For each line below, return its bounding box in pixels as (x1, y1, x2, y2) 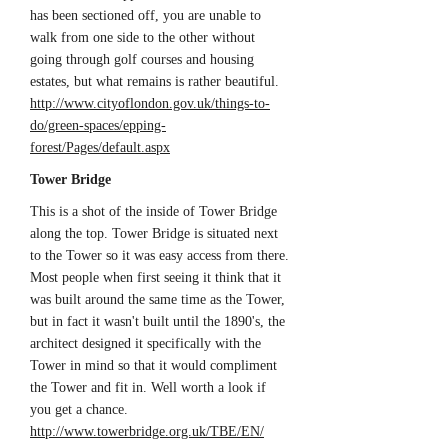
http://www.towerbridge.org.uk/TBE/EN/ (30, 424, 264, 439)
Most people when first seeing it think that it (30, 270, 281, 285)
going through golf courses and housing (30, 52, 254, 67)
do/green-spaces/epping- (30, 118, 166, 133)
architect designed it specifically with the (30, 336, 261, 351)
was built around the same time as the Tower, (30, 292, 285, 307)
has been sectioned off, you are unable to (30, 8, 261, 23)
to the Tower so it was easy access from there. (30, 248, 289, 263)
